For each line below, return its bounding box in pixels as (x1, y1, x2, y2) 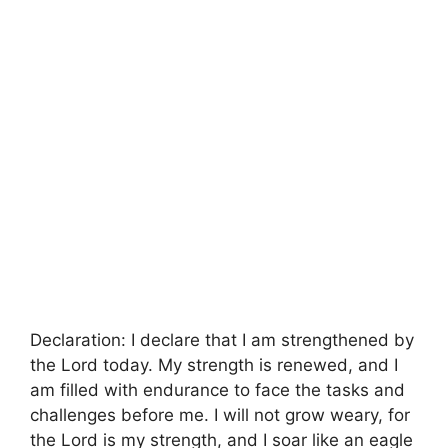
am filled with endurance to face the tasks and (30, 379, 405, 400)
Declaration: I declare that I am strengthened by (30, 329, 414, 350)
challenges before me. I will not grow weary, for (30, 404, 410, 425)
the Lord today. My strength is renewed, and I (30, 354, 398, 375)
